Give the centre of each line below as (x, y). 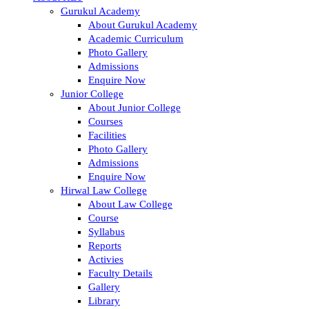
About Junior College (134, 107)
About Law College (130, 204)
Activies (106, 259)
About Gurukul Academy (143, 24)
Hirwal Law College (104, 190)
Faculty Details (120, 273)
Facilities (107, 135)
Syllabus (107, 231)
